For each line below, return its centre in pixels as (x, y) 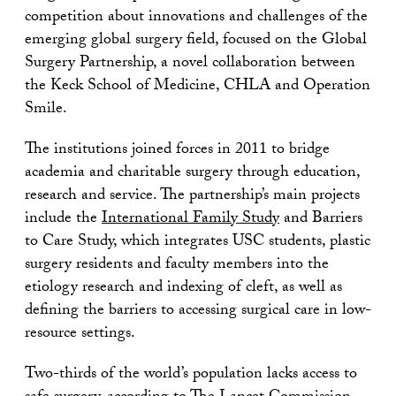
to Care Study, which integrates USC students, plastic (198, 243)
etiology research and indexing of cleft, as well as (183, 289)
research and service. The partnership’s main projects (192, 197)
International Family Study (190, 220)
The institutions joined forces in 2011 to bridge (177, 151)
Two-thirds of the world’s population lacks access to (191, 376)
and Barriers (321, 220)
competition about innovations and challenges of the (196, 19)
